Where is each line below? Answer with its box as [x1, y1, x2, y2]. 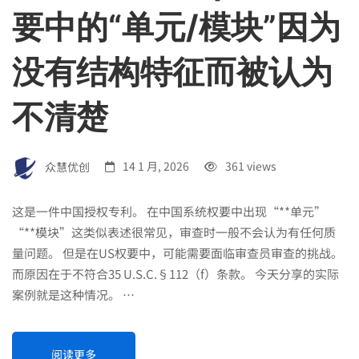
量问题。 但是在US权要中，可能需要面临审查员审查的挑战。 [12, 244, 343, 261]
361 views [223, 158, 276, 175]
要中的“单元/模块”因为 [12, 6, 341, 46]
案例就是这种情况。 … [12, 285, 135, 303]
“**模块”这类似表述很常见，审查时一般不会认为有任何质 [12, 223, 336, 240]
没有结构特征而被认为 [12, 51, 333, 91]
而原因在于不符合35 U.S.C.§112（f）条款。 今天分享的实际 [12, 264, 339, 282]
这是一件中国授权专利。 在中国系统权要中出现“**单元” [12, 202, 326, 220]
